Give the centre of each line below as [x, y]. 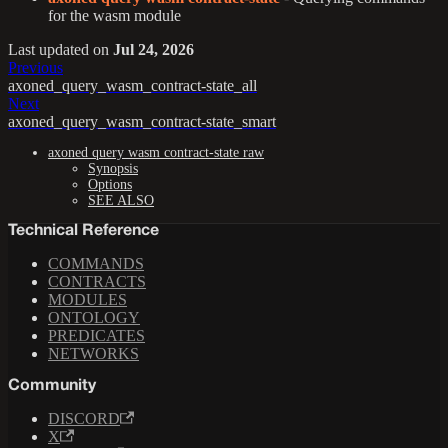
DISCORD [84, 419]
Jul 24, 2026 [153, 50]
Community [52, 386]
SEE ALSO [121, 201]
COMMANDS [96, 264]
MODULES [87, 300]
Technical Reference [83, 231]
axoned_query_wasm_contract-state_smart [142, 122]
